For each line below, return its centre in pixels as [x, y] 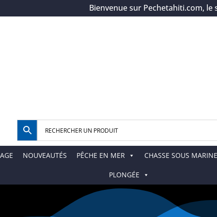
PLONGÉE [124, 175]
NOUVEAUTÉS [45, 155]
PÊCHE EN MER [101, 155]
